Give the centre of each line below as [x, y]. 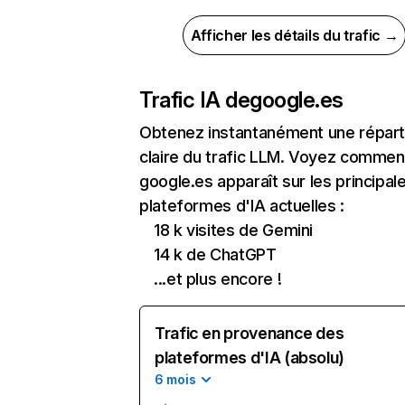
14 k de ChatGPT [215, 254]
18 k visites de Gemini [234, 230]
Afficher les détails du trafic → [294, 35]
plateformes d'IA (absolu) [250, 358]
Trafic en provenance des [250, 333]
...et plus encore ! [218, 279]
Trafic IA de [195, 100]
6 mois [175, 379]
